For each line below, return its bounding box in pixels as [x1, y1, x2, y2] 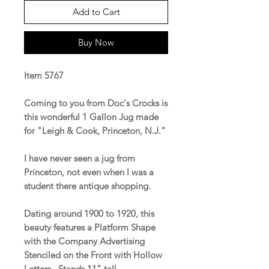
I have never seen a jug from [24, 152, 135, 164]
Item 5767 [24, 69, 64, 81]
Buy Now [78, 36, 114, 48]
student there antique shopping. [24, 180, 156, 192]
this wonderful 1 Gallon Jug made [24, 110, 159, 122]
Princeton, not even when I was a [24, 166, 154, 178]
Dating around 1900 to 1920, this [24, 207, 154, 219]
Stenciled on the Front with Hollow [24, 249, 162, 261]
